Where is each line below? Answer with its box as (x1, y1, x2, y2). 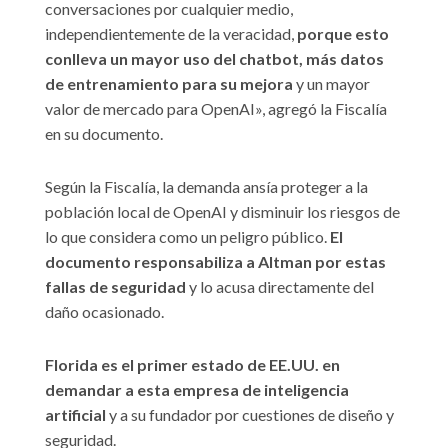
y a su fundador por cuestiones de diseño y (106, 405, 394, 425)
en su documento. (45, 124, 163, 144)
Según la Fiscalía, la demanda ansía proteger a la (45, 177, 368, 197)
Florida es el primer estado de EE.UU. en (45, 355, 340, 375)
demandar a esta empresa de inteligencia (45, 380, 349, 400)
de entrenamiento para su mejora (45, 74, 293, 94)
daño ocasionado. (45, 302, 164, 322)
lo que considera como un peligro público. (45, 227, 330, 247)
